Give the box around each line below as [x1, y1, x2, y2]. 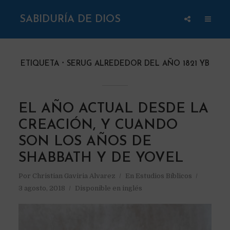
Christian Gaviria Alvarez [32, 172, 116, 180]
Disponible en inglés [74, 184, 142, 192]
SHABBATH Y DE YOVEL [18, 151, 183, 165]
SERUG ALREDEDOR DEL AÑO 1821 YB [67, 60, 209, 68]
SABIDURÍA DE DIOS [20, 14, 121, 25]
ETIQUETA [21, 60, 59, 68]
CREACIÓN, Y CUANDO [18, 119, 178, 132]
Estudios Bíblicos [135, 172, 192, 180]
